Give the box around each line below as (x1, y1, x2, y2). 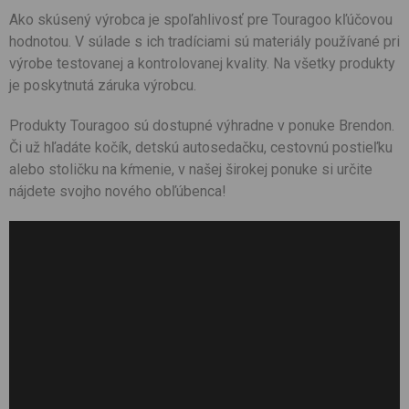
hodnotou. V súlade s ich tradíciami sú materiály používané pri (9, 33, 400, 50)
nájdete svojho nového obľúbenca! (9, 183, 226, 200)
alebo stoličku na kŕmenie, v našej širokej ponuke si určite (9, 161, 372, 178)
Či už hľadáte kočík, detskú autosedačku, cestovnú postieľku (9, 139, 393, 156)
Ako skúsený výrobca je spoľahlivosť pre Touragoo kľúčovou (9, 11, 393, 28)
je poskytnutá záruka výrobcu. (9, 77, 196, 94)
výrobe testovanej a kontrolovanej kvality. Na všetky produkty (9, 55, 395, 72)
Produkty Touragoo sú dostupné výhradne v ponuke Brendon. (9, 117, 394, 134)
